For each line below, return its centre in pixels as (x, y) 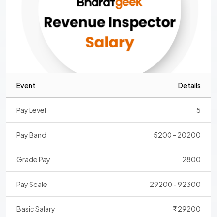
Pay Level (31, 110)
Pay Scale (32, 184)
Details (189, 85)
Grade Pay (34, 159)
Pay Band (32, 134)
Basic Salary (36, 209)
